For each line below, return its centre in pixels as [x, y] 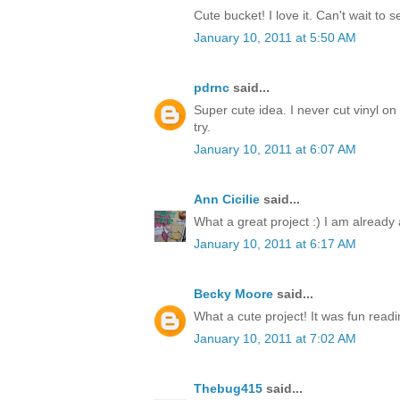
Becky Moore [233, 294]
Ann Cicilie [227, 200]
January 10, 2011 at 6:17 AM [275, 244]
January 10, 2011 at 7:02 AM [275, 339]
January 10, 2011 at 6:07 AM [275, 150]
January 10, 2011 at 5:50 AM [275, 38]
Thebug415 [228, 389]
